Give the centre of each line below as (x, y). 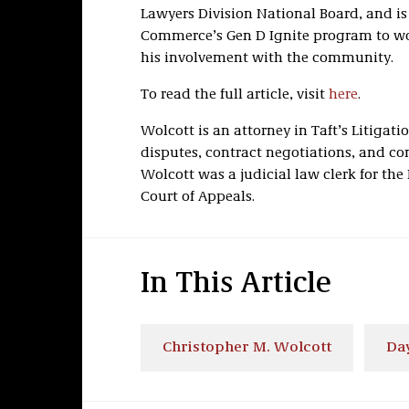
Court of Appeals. (197, 197)
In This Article (236, 285)
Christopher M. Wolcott (246, 348)
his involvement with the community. (267, 58)
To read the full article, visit (234, 95)
